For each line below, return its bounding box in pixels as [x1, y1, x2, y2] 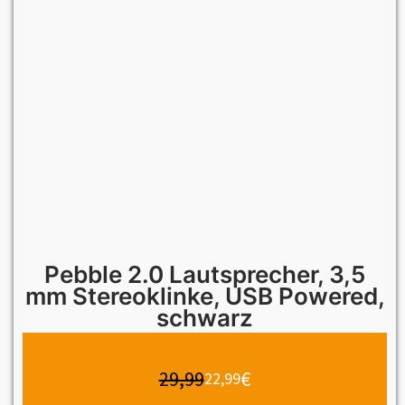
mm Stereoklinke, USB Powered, [24, 281, 385, 310]
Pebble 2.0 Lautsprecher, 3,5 [44, 259, 365, 288]
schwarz [156, 303, 253, 332]
